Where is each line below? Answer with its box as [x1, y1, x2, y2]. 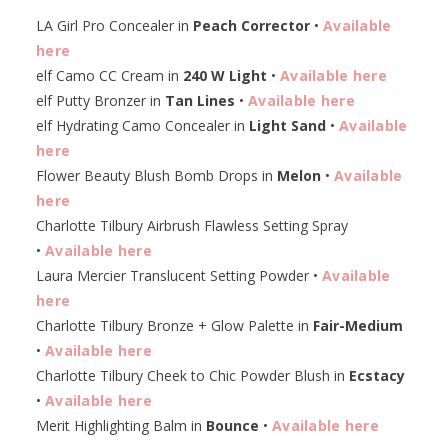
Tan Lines [165, 91, 235, 111]
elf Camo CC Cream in [36, 66, 183, 86]
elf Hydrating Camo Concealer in [36, 116, 249, 136]
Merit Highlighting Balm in [36, 416, 206, 436]
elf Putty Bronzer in [36, 91, 165, 111]
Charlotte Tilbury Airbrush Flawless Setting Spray [36, 216, 348, 236]
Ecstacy [349, 366, 405, 386]
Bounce [206, 416, 259, 436]
